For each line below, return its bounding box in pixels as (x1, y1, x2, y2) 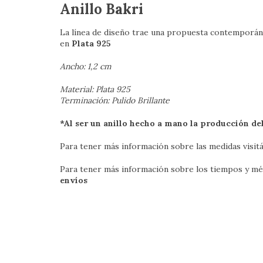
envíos (60, 175, 87, 186)
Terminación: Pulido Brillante (60, 95, 170, 106)
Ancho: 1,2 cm (60, 61, 112, 72)
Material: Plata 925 (60, 84, 130, 95)
